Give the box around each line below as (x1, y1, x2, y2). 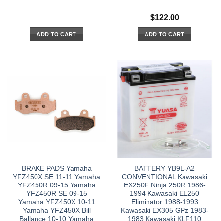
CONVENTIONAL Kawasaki (122, 173, 207, 181)
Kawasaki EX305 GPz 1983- (120, 207, 209, 215)
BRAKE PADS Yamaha (21, 165, 92, 173)
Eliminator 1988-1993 (131, 198, 198, 206)
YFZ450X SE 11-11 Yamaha (13, 173, 100, 181)
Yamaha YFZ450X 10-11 (18, 198, 95, 206)
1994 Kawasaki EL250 (130, 190, 199, 198)
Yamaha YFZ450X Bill (22, 207, 91, 215)
